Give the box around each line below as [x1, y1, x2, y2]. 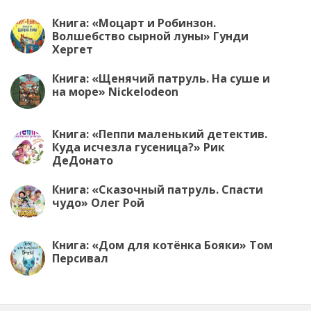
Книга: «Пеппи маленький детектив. [52, 126, 267, 142]
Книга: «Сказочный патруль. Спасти [52, 182, 263, 197]
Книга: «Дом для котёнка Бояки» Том [52, 237, 273, 253]
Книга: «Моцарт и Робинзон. [52, 15, 216, 31]
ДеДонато [52, 153, 113, 168]
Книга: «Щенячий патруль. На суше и [52, 71, 270, 86]
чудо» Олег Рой [52, 195, 144, 210]
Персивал [52, 251, 108, 266]
